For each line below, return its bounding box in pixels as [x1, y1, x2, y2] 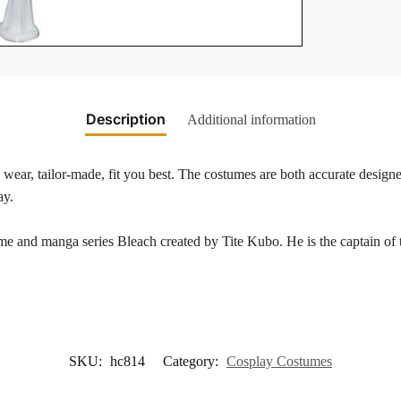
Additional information [186, 111, 316, 127]
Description [85, 109, 166, 128]
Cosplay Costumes [226, 354, 332, 369]
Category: [163, 354, 222, 369]
